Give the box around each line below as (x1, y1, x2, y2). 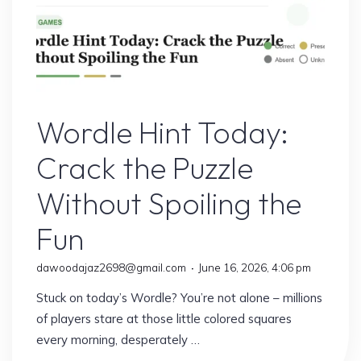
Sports (302, 96, 336, 110)
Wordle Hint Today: (35, 113, 288, 151)
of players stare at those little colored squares (35, 310, 292, 326)
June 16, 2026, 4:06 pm (197, 260, 311, 274)
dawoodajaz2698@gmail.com (35, 260, 186, 274)
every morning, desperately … (35, 331, 200, 347)
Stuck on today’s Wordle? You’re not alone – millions (35, 289, 322, 305)
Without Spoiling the (35, 184, 301, 222)
